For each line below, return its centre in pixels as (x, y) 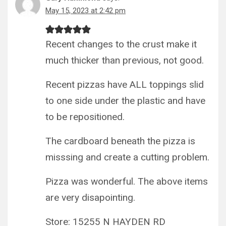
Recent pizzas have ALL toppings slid (125, 84)
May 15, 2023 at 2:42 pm (86, 10)
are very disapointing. (90, 197)
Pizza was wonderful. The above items (127, 181)
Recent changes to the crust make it (121, 44)
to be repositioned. (85, 117)
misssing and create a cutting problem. (127, 157)
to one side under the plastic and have (125, 100)
